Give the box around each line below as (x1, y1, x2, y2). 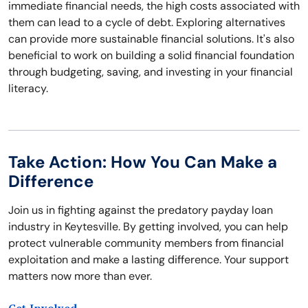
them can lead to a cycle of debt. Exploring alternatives (8, 15, 285, 30)
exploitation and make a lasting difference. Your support (8, 252, 289, 267)
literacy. (8, 81, 48, 96)
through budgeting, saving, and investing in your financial (8, 65, 293, 80)
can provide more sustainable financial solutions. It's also (8, 32, 294, 47)
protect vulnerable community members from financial (8, 236, 284, 251)
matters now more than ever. (8, 269, 152, 284)
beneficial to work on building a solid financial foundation (8, 48, 294, 63)
